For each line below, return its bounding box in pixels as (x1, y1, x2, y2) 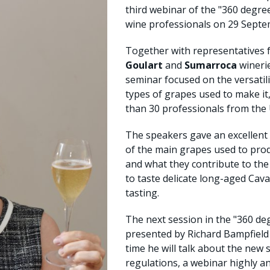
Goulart (125, 58, 163, 72)
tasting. (125, 186, 160, 200)
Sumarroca (184, 58, 237, 72)
